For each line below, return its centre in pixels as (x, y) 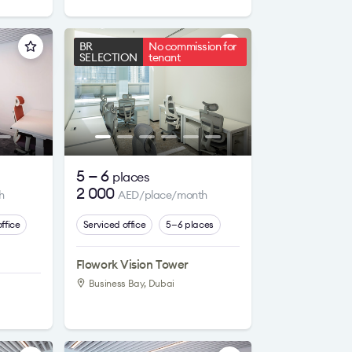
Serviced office (114, 224)
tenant (165, 57)
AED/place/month (163, 195)
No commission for (192, 46)
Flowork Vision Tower (132, 264)
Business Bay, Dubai (131, 283)
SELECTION (108, 57)
